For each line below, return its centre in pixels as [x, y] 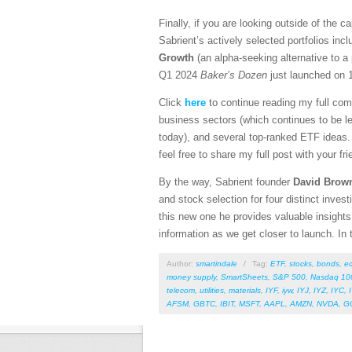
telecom [181, 291]
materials [245, 291]
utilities [212, 291]
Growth [178, 58]
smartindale [216, 264]
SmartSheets [244, 277]
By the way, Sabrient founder [226, 182]
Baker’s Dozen [234, 75]
